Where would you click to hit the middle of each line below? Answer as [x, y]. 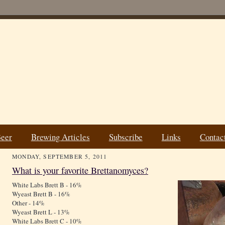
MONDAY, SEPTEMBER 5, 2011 [60, 157]
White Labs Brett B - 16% [47, 185]
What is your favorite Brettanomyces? [80, 171]
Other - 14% [28, 203]
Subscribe [126, 137]
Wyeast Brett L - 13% [41, 212]
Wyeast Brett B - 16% [41, 194]
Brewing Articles [60, 137]
